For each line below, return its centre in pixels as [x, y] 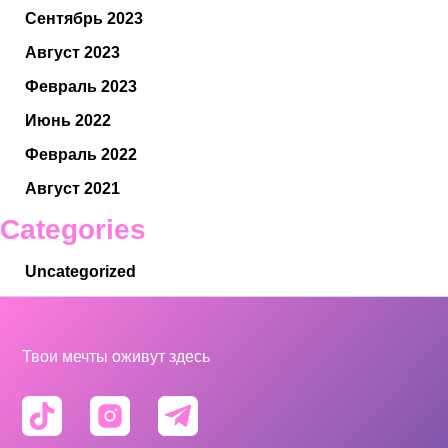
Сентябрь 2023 [84, 19]
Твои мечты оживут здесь [116, 357]
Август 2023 [72, 53]
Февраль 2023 [81, 87]
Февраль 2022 [81, 155]
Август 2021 [72, 189]
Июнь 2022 [68, 121]
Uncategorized [80, 272]
